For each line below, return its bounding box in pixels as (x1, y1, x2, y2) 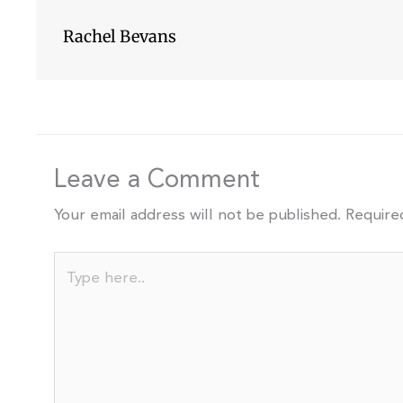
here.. (53, 285, 94, 301)
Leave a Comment (54, 167, 260, 193)
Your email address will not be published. (54, 207, 341, 223)
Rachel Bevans (63, 25, 176, 47)
